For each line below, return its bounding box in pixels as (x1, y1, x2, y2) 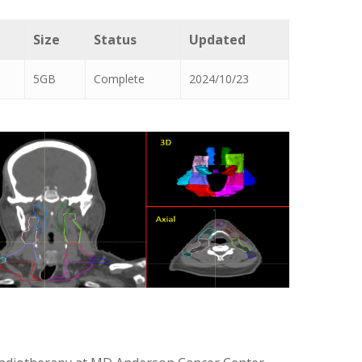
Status (94, 30, 137, 48)
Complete (94, 70, 145, 86)
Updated (189, 30, 246, 48)
